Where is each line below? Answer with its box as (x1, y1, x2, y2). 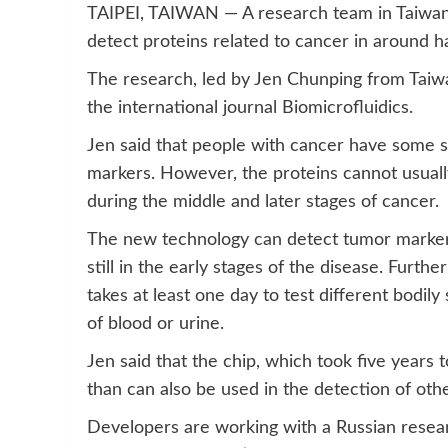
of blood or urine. (87, 314, 224, 333)
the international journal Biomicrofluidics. (87, 98, 413, 117)
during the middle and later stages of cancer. (87, 192, 439, 211)
